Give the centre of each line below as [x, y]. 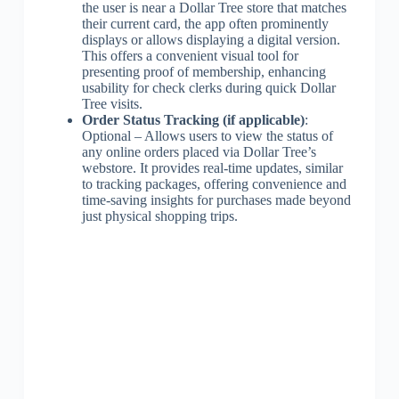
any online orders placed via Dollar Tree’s [199, 151]
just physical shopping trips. [159, 216]
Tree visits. [112, 103]
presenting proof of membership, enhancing [204, 71]
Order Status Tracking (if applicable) [193, 119]
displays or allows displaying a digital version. [211, 39]
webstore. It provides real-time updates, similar [212, 167]
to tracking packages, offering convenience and [214, 183]
